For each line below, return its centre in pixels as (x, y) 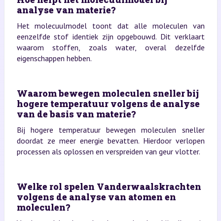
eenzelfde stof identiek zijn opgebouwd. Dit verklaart (110, 36)
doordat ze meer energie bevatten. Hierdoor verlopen (110, 140)
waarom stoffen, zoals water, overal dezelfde (110, 47)
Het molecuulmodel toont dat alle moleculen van (110, 25)
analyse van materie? (66, 10)
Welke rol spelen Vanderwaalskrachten (109, 186)
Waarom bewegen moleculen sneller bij (108, 93)
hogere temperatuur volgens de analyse (108, 103)
